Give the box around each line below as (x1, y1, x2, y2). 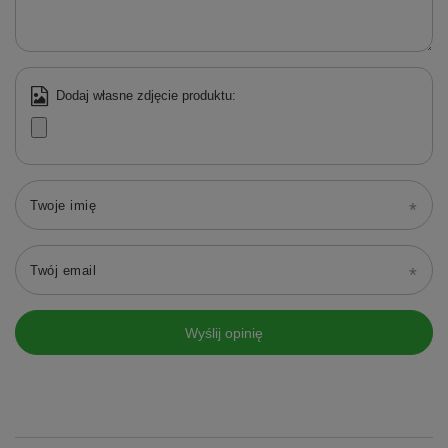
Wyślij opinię (185, 324, 263, 341)
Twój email (30, 263, 96, 279)
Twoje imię (30, 198, 96, 214)
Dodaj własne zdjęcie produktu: (56, 88, 236, 104)
